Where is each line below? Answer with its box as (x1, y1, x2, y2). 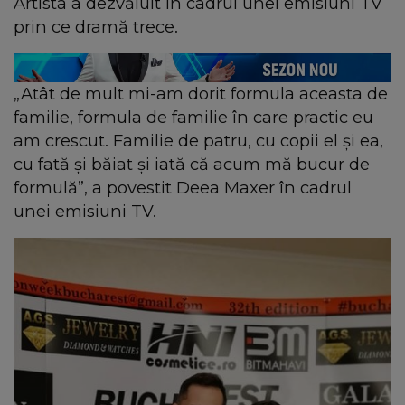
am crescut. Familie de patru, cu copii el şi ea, (14, 130, 383, 152)
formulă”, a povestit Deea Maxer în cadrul (14, 177, 352, 199)
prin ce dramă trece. (14, 16, 178, 38)
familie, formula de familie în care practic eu (14, 107, 373, 128)
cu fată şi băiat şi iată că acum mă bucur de (14, 154, 370, 175)
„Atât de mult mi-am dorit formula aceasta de (14, 83, 388, 105)
